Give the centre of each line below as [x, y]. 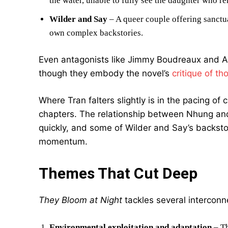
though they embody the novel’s [105, 73]
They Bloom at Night [80, 200]
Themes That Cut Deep [118, 173]
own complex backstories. [96, 33]
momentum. [63, 141]
